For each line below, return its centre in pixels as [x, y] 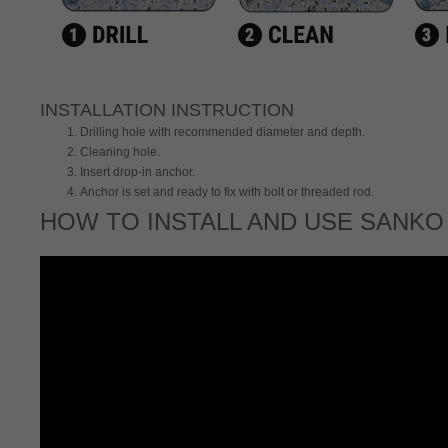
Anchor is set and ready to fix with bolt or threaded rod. [227, 192]
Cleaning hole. [120, 152]
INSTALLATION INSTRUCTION [167, 110]
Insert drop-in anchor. [137, 172]
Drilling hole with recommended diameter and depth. [222, 132]
